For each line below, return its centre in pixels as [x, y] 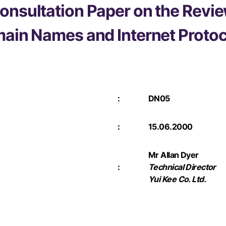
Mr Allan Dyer [174, 155]
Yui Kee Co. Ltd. [177, 179]
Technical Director [182, 167]
